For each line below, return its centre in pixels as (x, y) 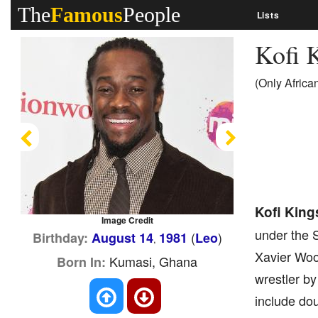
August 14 (122, 238)
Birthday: (60, 238)
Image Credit (127, 220)
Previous (44, 146)
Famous (87, 15)
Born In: (82, 262)
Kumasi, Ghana (152, 261)
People (152, 15)
